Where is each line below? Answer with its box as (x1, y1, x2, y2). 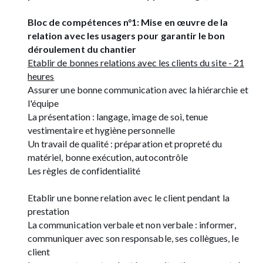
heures (28, 70, 55, 82)
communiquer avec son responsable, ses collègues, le (28, 232, 239, 244)
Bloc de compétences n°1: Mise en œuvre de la (28, 16, 228, 28)
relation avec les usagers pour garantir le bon (28, 30, 225, 42)
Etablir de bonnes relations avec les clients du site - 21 (28, 57, 244, 69)
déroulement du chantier (28, 43, 137, 55)
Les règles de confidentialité (28, 165, 141, 177)
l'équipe (28, 97, 59, 109)
